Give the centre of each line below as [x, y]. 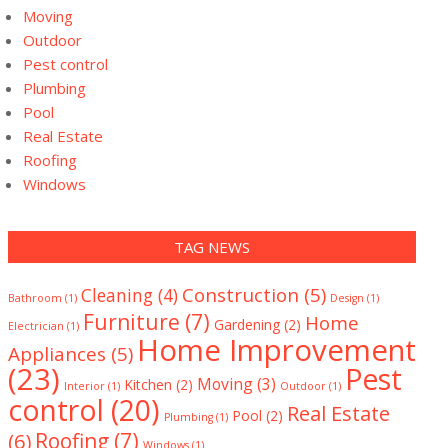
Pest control [65, 64]
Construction [240, 295]
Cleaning [117, 295]
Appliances [57, 354]
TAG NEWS [212, 247]
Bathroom [35, 298]
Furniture [131, 322]
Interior [84, 386]
